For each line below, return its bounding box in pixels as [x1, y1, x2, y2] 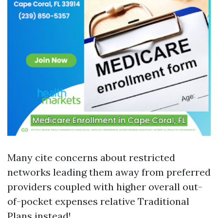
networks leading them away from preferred [7, 166, 211, 178]
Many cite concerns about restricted [7, 151, 175, 163]
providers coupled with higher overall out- [7, 181, 202, 193]
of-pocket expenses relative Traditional [7, 195, 189, 207]
